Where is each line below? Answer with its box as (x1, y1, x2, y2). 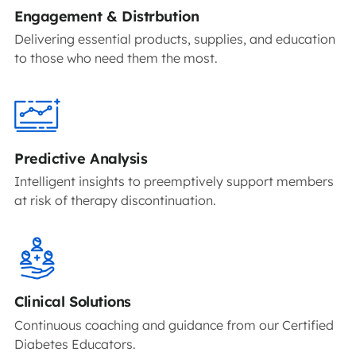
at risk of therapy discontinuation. (14, 192, 216, 209)
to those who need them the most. (14, 50, 218, 66)
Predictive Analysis (14, 149, 148, 168)
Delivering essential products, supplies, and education (14, 31, 335, 47)
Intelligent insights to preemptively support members (14, 173, 334, 190)
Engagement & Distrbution (14, 6, 199, 25)
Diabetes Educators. (14, 335, 136, 352)
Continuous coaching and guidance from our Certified (14, 316, 334, 333)
